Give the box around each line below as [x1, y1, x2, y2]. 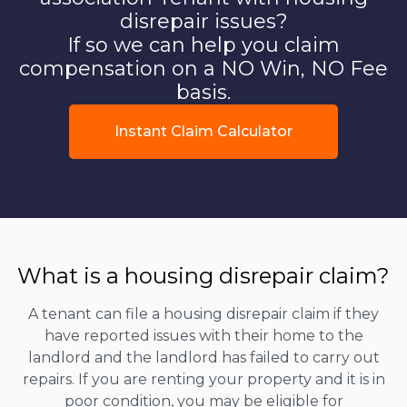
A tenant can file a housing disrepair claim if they [28, 304, 379, 323]
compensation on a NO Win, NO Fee [19, 55, 388, 81]
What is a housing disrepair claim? [17, 262, 390, 289]
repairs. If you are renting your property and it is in [22, 370, 385, 388]
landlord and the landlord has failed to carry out [27, 348, 380, 366]
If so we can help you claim [67, 32, 340, 57]
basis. [176, 79, 231, 104]
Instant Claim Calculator [114, 122, 293, 140]
